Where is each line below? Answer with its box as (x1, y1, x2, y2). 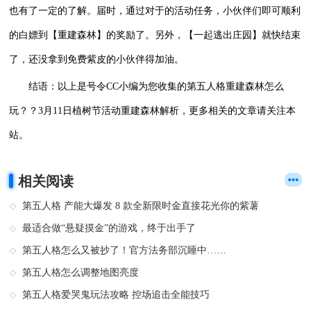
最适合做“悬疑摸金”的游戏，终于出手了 (22, 222, 196, 233)
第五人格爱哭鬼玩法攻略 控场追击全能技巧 (22, 289, 210, 300)
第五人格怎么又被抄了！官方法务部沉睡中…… (22, 244, 227, 255)
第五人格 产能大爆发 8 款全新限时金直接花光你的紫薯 (22, 200, 260, 211)
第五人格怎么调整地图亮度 (22, 267, 140, 278)
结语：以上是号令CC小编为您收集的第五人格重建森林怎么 (28, 81, 285, 92)
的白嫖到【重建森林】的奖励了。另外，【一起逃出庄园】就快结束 (9, 29, 301, 40)
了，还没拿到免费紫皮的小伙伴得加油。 (9, 53, 185, 65)
